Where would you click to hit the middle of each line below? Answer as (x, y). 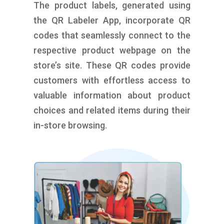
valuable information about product (112, 95)
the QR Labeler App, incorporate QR (112, 20)
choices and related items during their (112, 110)
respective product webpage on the (112, 50)
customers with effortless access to (112, 80)
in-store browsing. (70, 125)
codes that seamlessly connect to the (112, 35)
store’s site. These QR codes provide (112, 65)
